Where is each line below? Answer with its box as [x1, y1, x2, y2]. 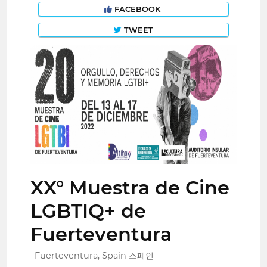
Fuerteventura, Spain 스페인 [35, 250, 154, 261]
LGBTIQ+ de [30, 199, 147, 223]
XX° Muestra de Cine [30, 176, 230, 200]
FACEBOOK [112, 4, 163, 14]
